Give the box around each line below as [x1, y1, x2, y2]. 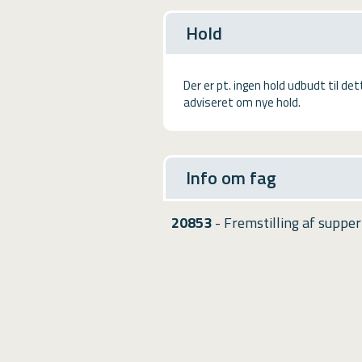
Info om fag [186, 163, 276, 192]
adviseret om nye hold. [183, 92, 301, 112]
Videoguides [16, 35, 84, 53]
